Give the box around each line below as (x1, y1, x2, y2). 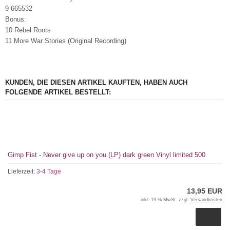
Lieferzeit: (8, 168, 36, 175)
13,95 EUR (187, 187, 222, 195)
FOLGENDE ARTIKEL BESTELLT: (5, 88, 111, 96)
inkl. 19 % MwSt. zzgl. (141, 197, 190, 202)
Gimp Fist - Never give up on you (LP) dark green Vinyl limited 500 (8, 151, 205, 159)
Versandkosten (190, 197, 222, 202)
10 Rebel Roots (5, 26, 59, 34)
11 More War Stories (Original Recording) (5, 37, 128, 45)
